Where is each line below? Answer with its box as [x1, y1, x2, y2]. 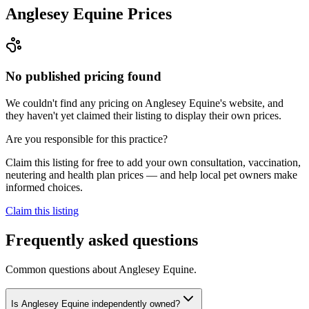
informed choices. [6, 181, 83, 193]
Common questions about [6, 263, 119, 275]
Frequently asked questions [6, 230, 198, 249]
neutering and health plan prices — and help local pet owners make [6, 168, 297, 181]
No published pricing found [6, 69, 161, 84]
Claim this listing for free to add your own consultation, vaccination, [6, 156, 301, 168]
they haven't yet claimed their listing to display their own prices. [6, 109, 281, 121]
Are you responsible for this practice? [6, 132, 168, 145]
